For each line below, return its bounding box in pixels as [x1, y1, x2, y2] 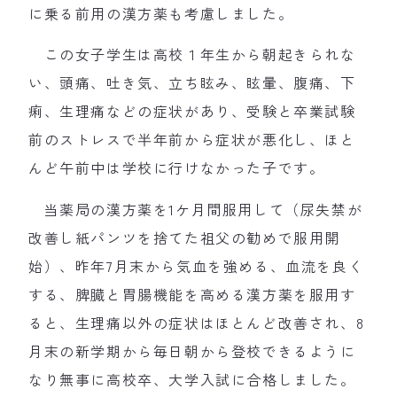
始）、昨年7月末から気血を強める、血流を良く [28, 254, 364, 276]
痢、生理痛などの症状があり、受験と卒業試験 [28, 100, 356, 122]
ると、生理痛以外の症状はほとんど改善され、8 [28, 311, 365, 333]
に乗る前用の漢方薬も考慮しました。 [28, 2, 294, 24]
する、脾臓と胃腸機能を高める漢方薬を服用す [28, 283, 356, 305]
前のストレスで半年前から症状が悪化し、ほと [28, 128, 356, 151]
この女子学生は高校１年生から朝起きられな [28, 43, 356, 66]
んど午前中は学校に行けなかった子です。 [28, 157, 325, 179]
